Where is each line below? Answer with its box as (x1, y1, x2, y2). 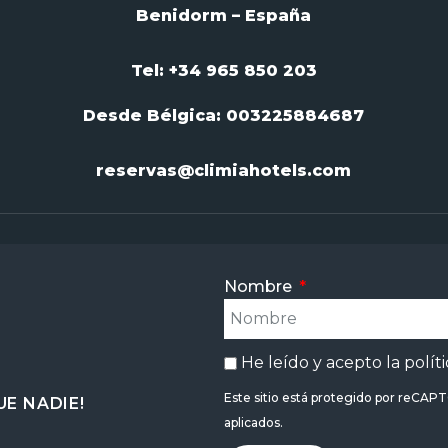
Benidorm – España (136, 5, 312, 25)
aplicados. (223, 414, 283, 430)
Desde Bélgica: (83, 105, 227, 125)
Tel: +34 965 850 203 (130, 60, 317, 80)
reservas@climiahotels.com (96, 160, 352, 180)
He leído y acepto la (240, 352, 404, 372)
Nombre (223, 276, 296, 296)
